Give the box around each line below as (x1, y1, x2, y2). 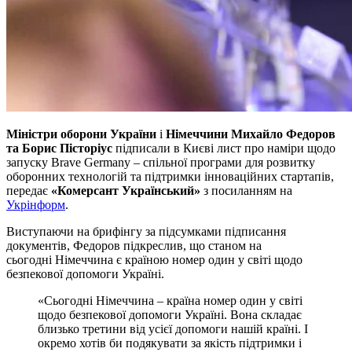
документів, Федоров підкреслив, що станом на (6, 238, 262, 252)
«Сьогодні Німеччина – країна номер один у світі (38, 293, 302, 307)
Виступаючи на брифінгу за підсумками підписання (6, 224, 286, 238)
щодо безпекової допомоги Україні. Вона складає (38, 307, 302, 321)
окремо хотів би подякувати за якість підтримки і (38, 335, 302, 350)
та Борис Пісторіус (6, 141, 112, 155)
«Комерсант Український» (51, 183, 200, 197)
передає (6, 183, 51, 197)
